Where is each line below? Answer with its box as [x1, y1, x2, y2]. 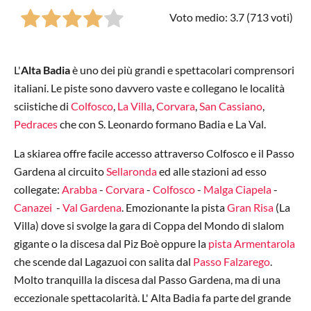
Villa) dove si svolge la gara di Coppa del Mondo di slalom [14, 219, 284, 233]
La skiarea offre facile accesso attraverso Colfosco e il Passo [14, 146, 294, 160]
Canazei [14, 201, 52, 215]
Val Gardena [62, 201, 121, 215]
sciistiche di [14, 99, 71, 113]
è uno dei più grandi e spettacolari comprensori [72, 63, 294, 77]
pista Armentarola [208, 237, 295, 251]
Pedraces [14, 117, 58, 131]
